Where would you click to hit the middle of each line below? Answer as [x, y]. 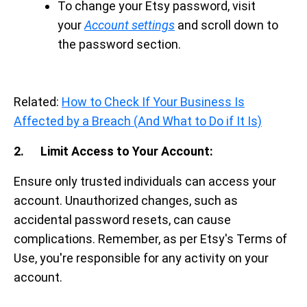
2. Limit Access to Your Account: [113, 151]
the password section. [119, 44]
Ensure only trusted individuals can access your [145, 181]
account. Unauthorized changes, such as [126, 200]
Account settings [130, 25]
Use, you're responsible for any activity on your [141, 258]
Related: [38, 102]
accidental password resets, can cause [122, 220]
